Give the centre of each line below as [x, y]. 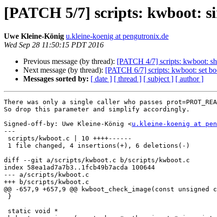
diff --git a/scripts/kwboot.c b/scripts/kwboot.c [97, 160]
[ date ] [101, 79]
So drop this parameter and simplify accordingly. [97, 109]
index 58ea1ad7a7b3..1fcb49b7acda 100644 [79, 168]
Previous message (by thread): [70, 62]
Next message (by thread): [64, 70]
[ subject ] [158, 79]
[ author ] [189, 79]
